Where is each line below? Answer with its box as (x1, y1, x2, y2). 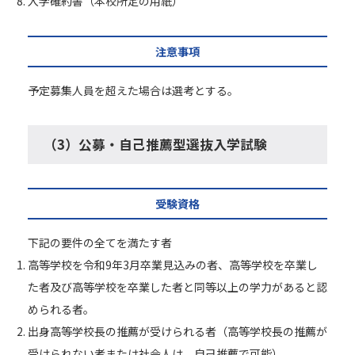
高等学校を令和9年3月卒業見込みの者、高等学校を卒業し (28, 257, 318, 273)
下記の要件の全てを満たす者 (28, 235, 172, 250)
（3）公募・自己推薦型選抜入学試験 (44, 135, 267, 154)
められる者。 (28, 301, 94, 317)
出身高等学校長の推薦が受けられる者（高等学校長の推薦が (28, 323, 327, 339)
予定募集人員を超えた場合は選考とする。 (28, 82, 239, 98)
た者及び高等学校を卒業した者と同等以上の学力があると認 (28, 279, 327, 295)
